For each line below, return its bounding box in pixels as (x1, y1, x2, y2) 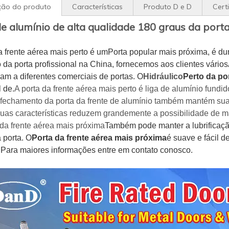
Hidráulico (143, 72, 183, 81)
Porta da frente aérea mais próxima (32, 133, 167, 142)
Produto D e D (144, 2, 192, 11)
